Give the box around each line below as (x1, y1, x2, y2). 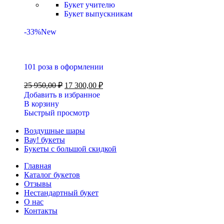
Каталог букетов (24, 170, 80, 179)
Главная (24, 161, 51, 170)
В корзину (24, 99, 59, 108)
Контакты (24, 206, 57, 215)
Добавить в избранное (24, 90, 100, 99)
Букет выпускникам (64, 9, 132, 18)
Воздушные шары (24, 126, 85, 135)
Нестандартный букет (24, 188, 98, 197)
